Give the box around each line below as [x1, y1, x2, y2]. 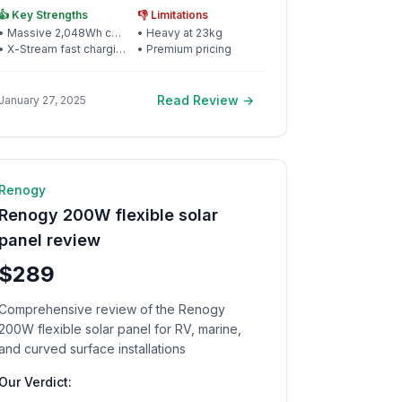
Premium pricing [145, 42, 232, 56]
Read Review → [156, 92, 254, 108]
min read [216, 176, 267, 189]
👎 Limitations [136, 8, 208, 22]
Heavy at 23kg [145, 26, 223, 39]
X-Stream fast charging [7, 42, 117, 56]
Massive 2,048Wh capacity [7, 26, 112, 39]
